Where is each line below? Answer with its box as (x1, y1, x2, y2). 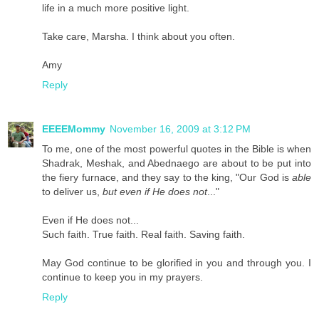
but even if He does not (103, 185, 207, 197)
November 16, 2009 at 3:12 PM (110, 122, 251, 135)
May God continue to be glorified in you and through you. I (42, 256, 311, 268)
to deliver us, (42, 185, 103, 197)
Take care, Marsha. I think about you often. (42, 30, 235, 42)
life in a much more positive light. (42, 1, 189, 14)
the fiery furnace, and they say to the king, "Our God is (42, 171, 292, 183)
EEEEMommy (42, 122, 105, 135)
